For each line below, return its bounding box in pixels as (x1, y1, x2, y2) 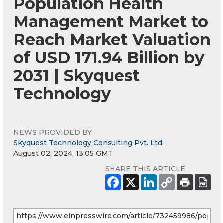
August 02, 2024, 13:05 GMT (13, 148, 113, 158)
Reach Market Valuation (13, 29, 211, 49)
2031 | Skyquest (13, 65, 140, 85)
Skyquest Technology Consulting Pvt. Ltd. (13, 138, 164, 147)
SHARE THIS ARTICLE (105, 164, 185, 173)
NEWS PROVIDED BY (13, 127, 92, 137)
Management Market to (13, 11, 208, 31)
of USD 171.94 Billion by (13, 47, 204, 67)
